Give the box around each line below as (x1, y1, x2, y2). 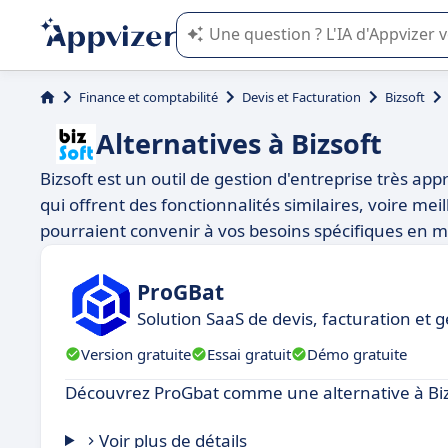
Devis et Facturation (242, 88, 361, 106)
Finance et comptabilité (79, 88, 218, 106)
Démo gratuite (307, 343, 407, 364)
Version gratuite (81, 343, 191, 364)
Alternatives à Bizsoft (96, 125, 382, 162)
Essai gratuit (207, 343, 291, 364)
